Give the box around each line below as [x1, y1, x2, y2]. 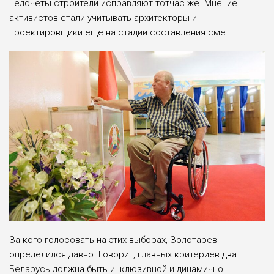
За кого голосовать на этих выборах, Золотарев [9, 234, 217, 246]
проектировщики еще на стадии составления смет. [9, 27, 232, 39]
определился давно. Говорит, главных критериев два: [9, 249, 239, 261]
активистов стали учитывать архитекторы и [9, 12, 197, 24]
